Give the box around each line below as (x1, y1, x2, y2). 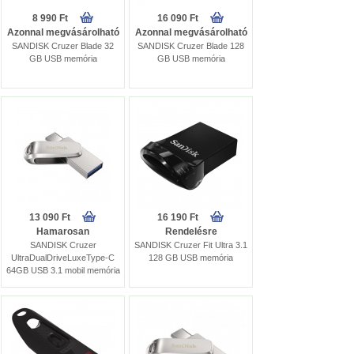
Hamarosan (36, 226, 89, 237)
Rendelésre (164, 226, 217, 237)
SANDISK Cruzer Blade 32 (12, 41, 114, 51)
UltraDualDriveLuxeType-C (11, 253, 115, 262)
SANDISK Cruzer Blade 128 (137, 41, 244, 51)
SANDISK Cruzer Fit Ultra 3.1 (134, 240, 247, 250)
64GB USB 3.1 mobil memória (6, 265, 120, 275)
